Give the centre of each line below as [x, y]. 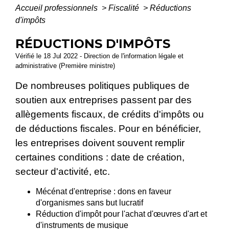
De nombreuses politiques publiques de [102, 86]
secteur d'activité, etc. [63, 172]
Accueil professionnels [58, 8]
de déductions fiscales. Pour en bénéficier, [108, 129]
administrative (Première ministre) [65, 66]
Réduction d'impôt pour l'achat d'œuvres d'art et [121, 214]
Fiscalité [125, 8]
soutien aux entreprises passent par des [104, 100]
